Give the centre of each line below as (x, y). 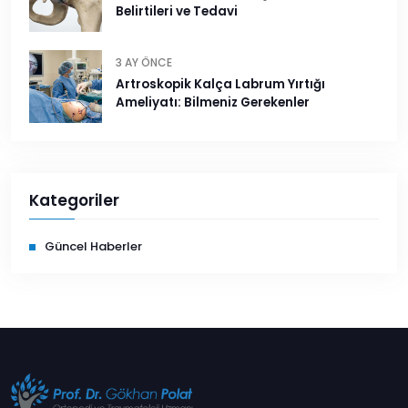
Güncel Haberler (93, 247)
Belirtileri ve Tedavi (177, 12)
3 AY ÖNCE (144, 63)
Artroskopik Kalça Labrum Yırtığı (220, 85)
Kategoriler (74, 201)
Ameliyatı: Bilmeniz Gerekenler (213, 103)
